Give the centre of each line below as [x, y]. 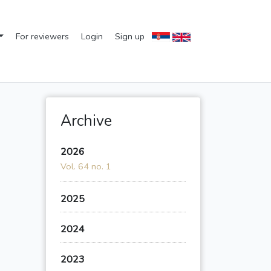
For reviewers [42, 36]
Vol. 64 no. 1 [86, 167]
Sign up [130, 36]
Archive [86, 121]
